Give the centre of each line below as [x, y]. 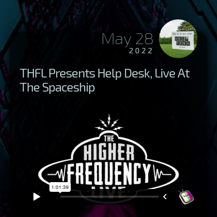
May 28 [128, 38]
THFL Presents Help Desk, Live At [104, 72]
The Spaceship [57, 86]
